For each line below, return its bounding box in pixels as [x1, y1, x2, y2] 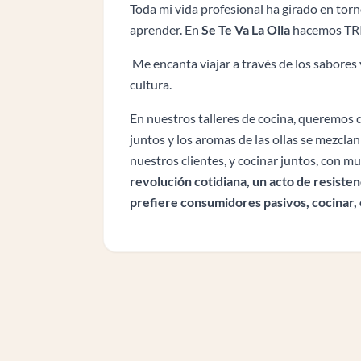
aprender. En [130, 21, 201, 37]
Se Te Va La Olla [201, 21, 290, 37]
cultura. [130, 76, 172, 92]
